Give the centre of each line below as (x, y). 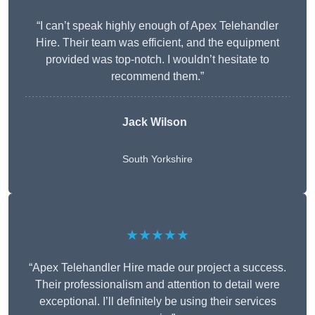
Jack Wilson (155, 122)
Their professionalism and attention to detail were (157, 285)
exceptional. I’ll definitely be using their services (157, 302)
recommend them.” (157, 77)
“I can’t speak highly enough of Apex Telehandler (157, 26)
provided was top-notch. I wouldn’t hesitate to (157, 60)
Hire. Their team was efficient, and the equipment (157, 43)
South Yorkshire (157, 159)
